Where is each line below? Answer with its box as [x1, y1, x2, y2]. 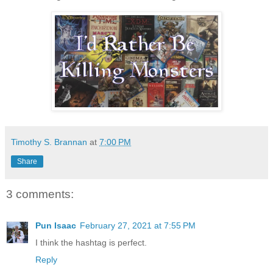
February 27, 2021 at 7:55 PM [80, 221, 196, 231]
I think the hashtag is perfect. [35, 238, 147, 248]
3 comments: [6, 187, 74, 200]
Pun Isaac [35, 221, 76, 231]
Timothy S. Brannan [11, 136, 87, 147]
